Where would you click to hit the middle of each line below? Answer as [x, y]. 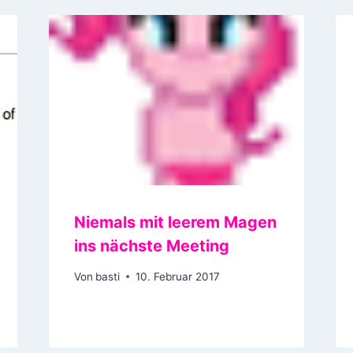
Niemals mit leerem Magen [175, 223]
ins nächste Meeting [153, 246]
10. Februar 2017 [177, 276]
